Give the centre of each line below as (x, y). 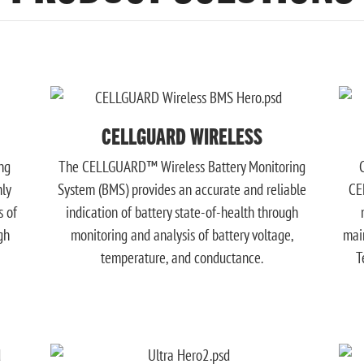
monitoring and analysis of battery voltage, (182, 235)
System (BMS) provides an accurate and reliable (182, 190)
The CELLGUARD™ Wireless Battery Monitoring (182, 167)
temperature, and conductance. (182, 258)
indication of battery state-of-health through (182, 212)
